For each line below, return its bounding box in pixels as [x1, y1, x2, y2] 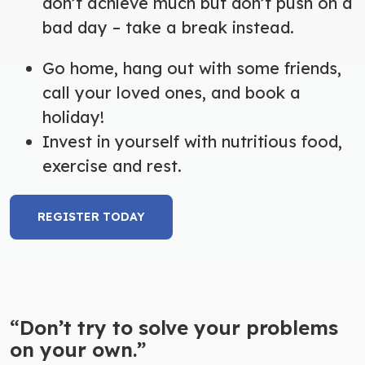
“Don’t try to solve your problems [10, 314, 338, 340]
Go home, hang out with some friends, [42, 57, 341, 78]
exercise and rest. [42, 155, 182, 176]
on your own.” [10, 336, 152, 362]
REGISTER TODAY [37, 209, 145, 224]
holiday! [42, 106, 104, 127]
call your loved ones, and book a [42, 81, 301, 103]
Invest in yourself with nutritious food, [42, 130, 342, 152]
